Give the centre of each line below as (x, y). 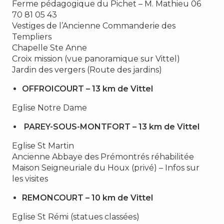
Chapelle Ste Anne (49, 47)
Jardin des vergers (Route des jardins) (87, 69)
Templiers (32, 36)
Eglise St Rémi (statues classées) (76, 216)
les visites (30, 178)
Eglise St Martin (43, 145)
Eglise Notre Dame (49, 107)
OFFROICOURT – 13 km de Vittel (87, 88)
